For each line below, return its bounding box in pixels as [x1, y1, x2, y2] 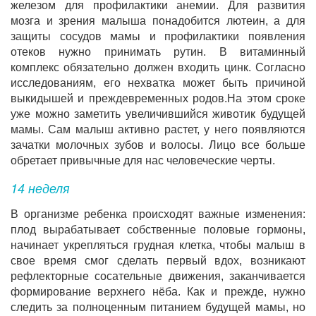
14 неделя [11, 178, 70, 197]
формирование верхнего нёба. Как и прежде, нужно [11, 286, 305, 298]
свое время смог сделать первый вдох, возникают [11, 255, 305, 267]
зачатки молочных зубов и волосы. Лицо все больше [11, 139, 305, 151]
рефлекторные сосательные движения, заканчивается [11, 270, 305, 282]
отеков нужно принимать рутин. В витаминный [11, 46, 305, 58]
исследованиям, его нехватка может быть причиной [11, 77, 305, 89]
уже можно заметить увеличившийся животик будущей [11, 108, 305, 120]
